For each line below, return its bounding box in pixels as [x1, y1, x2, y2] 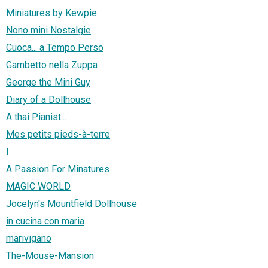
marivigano [6, 233, 51, 245]
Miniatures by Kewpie [6, 7, 97, 19]
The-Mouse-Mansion [6, 250, 94, 262]
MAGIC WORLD [6, 181, 71, 193]
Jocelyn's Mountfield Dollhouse [6, 198, 137, 210]
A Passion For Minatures [6, 163, 109, 175]
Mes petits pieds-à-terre [6, 129, 110, 141]
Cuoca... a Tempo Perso [6, 42, 103, 54]
